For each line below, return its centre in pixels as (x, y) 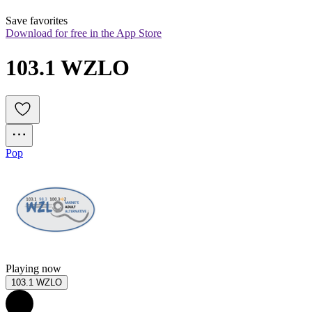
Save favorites (37, 21)
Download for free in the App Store (84, 33)
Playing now (33, 269)
